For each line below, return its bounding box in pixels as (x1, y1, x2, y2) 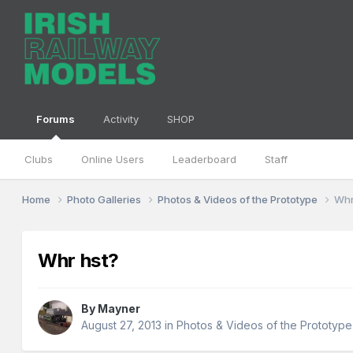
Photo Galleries (67, 192, 144, 206)
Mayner (98, 302, 141, 316)
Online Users (81, 153, 145, 165)
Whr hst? (38, 249, 119, 273)
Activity (103, 113, 139, 125)
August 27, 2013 (81, 318, 162, 333)
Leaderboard (173, 153, 237, 165)
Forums (36, 113, 76, 125)
